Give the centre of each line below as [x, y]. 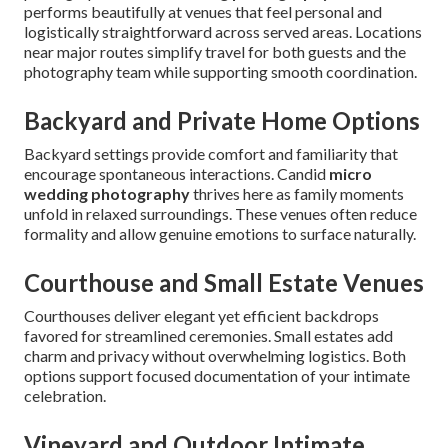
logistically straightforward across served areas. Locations [223, 32]
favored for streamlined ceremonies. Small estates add [208, 336]
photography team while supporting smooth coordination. [220, 72]
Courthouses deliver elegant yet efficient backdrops [201, 316]
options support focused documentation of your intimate [217, 376]
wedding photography [107, 194]
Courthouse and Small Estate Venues [224, 283]
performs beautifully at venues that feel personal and [203, 12]
